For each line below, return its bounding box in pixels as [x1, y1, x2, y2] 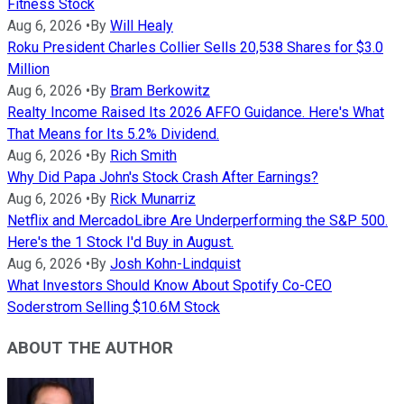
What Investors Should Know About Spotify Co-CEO [7, 277, 332, 295]
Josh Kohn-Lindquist [110, 255, 241, 273]
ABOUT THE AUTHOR [7, 337, 173, 358]
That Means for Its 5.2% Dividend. [7, 125, 219, 143]
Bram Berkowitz [110, 82, 210, 100]
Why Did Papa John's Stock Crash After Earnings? [7, 169, 318, 187]
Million [7, 60, 50, 78]
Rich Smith [110, 147, 177, 165]
